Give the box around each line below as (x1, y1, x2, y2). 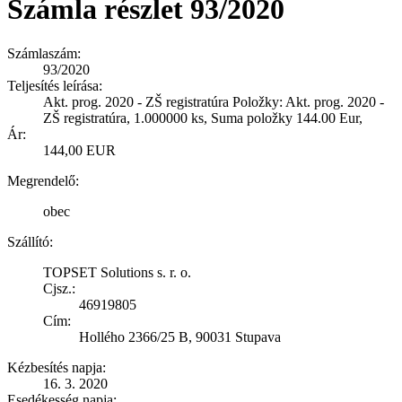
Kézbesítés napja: (7, 359, 106, 375)
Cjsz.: (43, 280, 75, 296)
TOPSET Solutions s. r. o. (43, 264, 191, 280)
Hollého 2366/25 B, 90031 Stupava (79, 328, 281, 345)
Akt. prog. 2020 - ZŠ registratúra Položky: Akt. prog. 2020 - (43, 93, 384, 109)
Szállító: (7, 233, 53, 249)
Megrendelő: (7, 172, 79, 188)
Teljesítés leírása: (7, 77, 102, 93)
